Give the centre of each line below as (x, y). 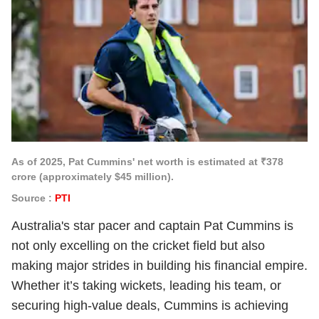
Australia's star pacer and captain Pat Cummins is (152, 226)
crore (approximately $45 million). (93, 177)
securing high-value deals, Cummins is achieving (150, 305)
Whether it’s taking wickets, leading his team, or (146, 286)
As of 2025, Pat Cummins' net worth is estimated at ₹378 (147, 162)
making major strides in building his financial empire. (159, 266)
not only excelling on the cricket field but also (138, 246)
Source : (33, 198)
